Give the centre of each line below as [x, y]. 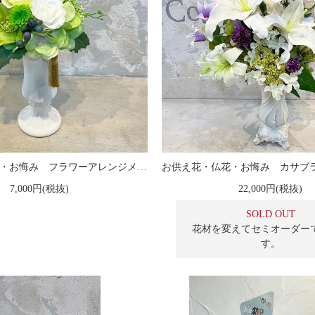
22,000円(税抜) [271, 188]
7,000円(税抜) [39, 188]
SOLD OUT [270, 214]
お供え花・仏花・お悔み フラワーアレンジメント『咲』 [142, 167]
